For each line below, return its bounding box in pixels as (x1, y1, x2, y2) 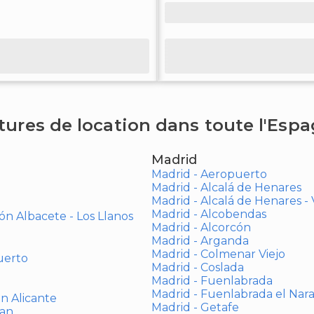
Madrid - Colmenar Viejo (151, 247, 285, 261)
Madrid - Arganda (151, 234, 249, 247)
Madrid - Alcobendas (151, 207, 266, 221)
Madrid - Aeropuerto (151, 168, 267, 181)
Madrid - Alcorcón (151, 221, 251, 234)
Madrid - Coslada (151, 261, 244, 274)
